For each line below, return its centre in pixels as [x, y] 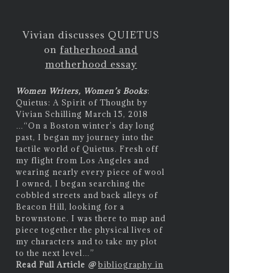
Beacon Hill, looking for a [70, 206]
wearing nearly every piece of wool [90, 172]
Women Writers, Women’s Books [81, 90]
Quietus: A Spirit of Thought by [81, 102]
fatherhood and [99, 49]
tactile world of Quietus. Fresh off [87, 148]
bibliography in [130, 264]
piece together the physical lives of [89, 229]
